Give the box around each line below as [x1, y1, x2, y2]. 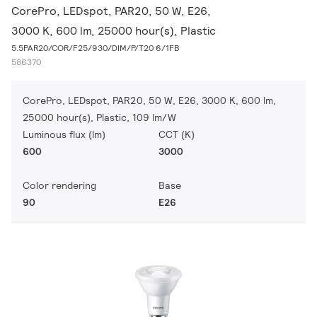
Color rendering [23, 179, 96, 192]
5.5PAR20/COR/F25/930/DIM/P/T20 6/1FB [11, 42, 180, 53]
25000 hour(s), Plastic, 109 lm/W [23, 111, 176, 124]
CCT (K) [158, 128, 195, 141]
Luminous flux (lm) [23, 128, 105, 141]
